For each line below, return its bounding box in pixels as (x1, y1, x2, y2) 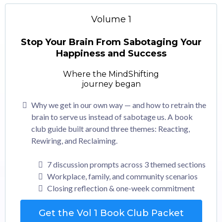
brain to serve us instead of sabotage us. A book (31, 112, 193, 121)
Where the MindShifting (63, 69, 159, 79)
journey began (81, 79, 141, 89)
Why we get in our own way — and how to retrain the (31, 100, 206, 110)
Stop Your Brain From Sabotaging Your (20, 37, 202, 48)
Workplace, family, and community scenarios (47, 171, 198, 181)
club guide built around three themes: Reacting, (31, 124, 190, 133)
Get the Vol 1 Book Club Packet (38, 208, 184, 219)
